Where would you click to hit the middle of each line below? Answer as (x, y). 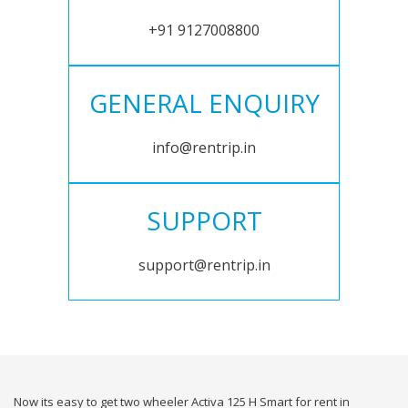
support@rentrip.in (204, 265)
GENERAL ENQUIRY (204, 103)
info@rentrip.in (204, 148)
